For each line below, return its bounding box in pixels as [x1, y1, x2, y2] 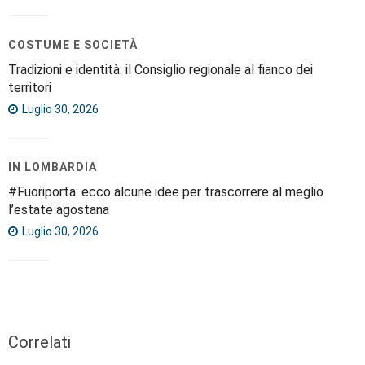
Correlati [8, 332, 71, 352]
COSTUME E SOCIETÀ [8, 37, 138, 51]
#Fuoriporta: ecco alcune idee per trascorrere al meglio [8, 183, 323, 200]
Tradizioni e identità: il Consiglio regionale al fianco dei [8, 61, 313, 77]
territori [8, 79, 51, 95]
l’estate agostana [8, 201, 109, 218]
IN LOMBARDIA [8, 160, 97, 174]
